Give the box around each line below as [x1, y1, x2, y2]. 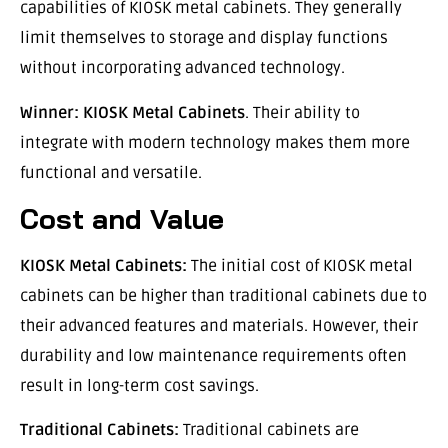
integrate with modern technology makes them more [20, 132, 410, 153]
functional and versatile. [20, 162, 202, 183]
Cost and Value [20, 200, 224, 236]
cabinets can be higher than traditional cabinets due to [20, 285, 427, 306]
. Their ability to [245, 102, 360, 123]
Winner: [20, 102, 79, 123]
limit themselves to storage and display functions [20, 28, 388, 49]
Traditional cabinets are [179, 420, 359, 441]
